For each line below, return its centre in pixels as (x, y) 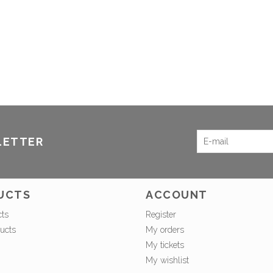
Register (161, 215)
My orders (165, 230)
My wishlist (167, 261)
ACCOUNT (177, 195)
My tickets (165, 245)
